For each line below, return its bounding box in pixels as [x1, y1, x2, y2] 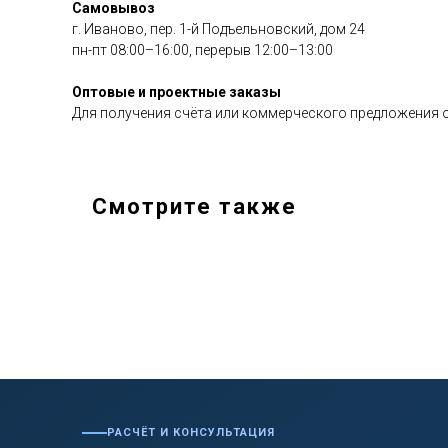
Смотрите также [92, 194, 297, 220]
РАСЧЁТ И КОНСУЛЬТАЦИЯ [107, 426, 275, 440]
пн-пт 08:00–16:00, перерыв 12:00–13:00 [72, 42, 333, 59]
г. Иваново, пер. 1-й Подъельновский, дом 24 [72, 21, 365, 38]
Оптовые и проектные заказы [72, 84, 281, 101]
